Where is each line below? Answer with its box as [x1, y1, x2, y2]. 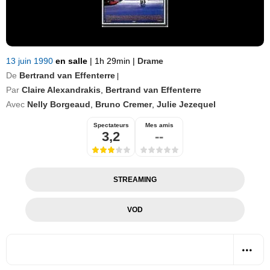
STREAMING [113, 175, 157, 184]
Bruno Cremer [95, 99, 152, 109]
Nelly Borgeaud [27, 99, 90, 109]
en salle [55, 56, 90, 66]
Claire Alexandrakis [22, 85, 101, 95]
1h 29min [92, 56, 133, 66]
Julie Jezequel [157, 99, 216, 109]
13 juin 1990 [6, 56, 55, 66]
